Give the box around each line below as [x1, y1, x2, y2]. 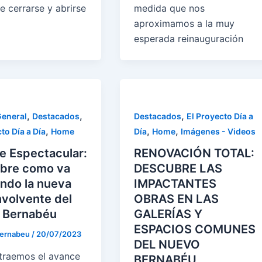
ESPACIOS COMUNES [134, 222, 256, 237]
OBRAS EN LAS [134, 192, 219, 206]
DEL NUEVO [134, 237, 201, 252]
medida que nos [134, 2, 205, 14]
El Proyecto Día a [187, 111, 254, 121]
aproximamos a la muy [134, 17, 235, 29]
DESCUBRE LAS [134, 161, 223, 176]
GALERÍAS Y [134, 207, 203, 222]
